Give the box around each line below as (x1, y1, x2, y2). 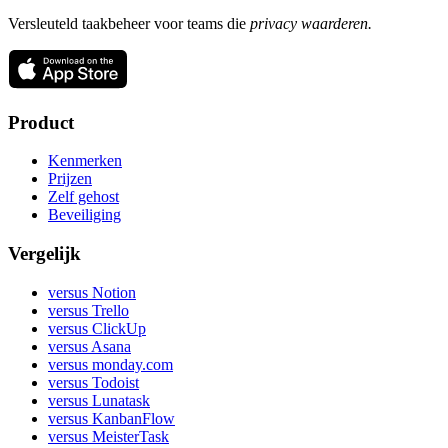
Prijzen (48, 170, 92, 188)
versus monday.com (48, 355, 173, 373)
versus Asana (48, 337, 131, 355)
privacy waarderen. (250, 14, 372, 32)
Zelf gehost (48, 188, 119, 206)
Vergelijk (8, 242, 81, 264)
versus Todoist (48, 373, 139, 391)
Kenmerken (48, 152, 122, 170)
